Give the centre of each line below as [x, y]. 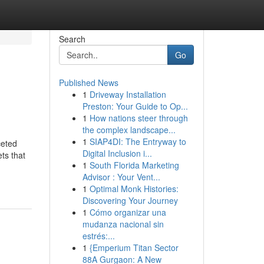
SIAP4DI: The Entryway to [138, 141]
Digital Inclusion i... [117, 153]
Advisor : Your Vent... [121, 177]
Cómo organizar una [128, 212]
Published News [88, 82]
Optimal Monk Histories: [134, 189]
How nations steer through [138, 118]
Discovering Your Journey [130, 200]
